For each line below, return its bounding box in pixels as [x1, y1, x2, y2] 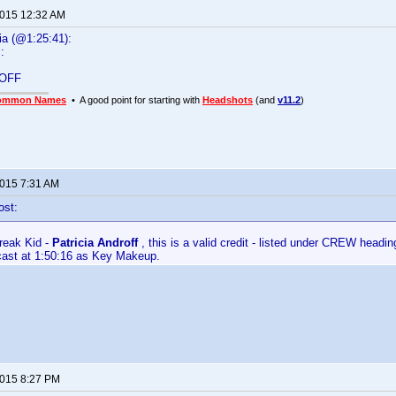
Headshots [202, 95, 253, 105]
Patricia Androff [52, 236, 138, 249]
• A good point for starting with [66, 95, 202, 105]
